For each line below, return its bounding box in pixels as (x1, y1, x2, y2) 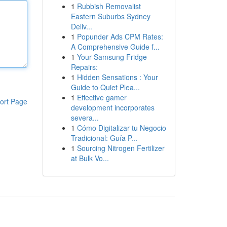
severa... (70, 112, 99, 123)
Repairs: (70, 62, 98, 72)
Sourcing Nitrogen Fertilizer (77, 143, 165, 153)
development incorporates (70, 102, 155, 112)
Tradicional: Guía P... (70, 133, 137, 143)
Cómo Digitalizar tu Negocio (77, 123, 166, 133)
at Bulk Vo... (70, 153, 109, 163)
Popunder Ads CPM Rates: (77, 31, 163, 42)
